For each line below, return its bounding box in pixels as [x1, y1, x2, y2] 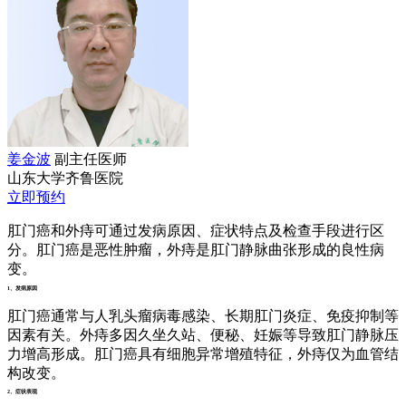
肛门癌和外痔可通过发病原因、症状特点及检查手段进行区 [7, 223, 384, 239]
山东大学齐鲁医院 [7, 170, 123, 187]
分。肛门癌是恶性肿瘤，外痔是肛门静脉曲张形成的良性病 [7, 242, 384, 258]
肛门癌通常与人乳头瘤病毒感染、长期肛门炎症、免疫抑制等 [7, 307, 399, 324]
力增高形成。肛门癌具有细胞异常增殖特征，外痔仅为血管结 [7, 345, 399, 362]
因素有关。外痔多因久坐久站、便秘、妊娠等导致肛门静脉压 [7, 326, 399, 343]
